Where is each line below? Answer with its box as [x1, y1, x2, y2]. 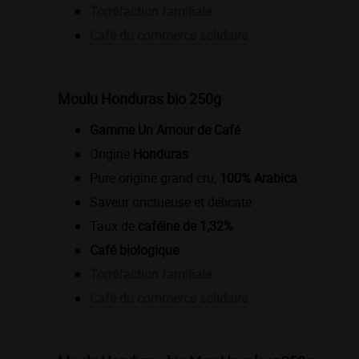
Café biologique [90, 240, 179, 259]
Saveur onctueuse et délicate [90, 192, 252, 211]
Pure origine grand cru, [90, 168, 220, 187]
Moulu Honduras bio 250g [58, 88, 221, 108]
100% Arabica [220, 168, 297, 187]
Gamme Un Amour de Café [90, 120, 240, 139]
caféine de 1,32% [138, 216, 233, 235]
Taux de [90, 216, 138, 235]
